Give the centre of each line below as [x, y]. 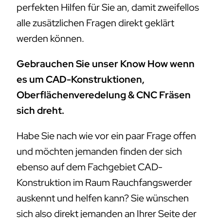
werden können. [50, 39]
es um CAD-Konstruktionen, [81, 80]
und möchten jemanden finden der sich [99, 152]
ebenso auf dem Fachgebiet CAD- [90, 167]
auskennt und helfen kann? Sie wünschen [103, 198]
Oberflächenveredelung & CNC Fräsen [104, 95]
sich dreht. [40, 111]
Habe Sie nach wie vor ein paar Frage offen [106, 136]
